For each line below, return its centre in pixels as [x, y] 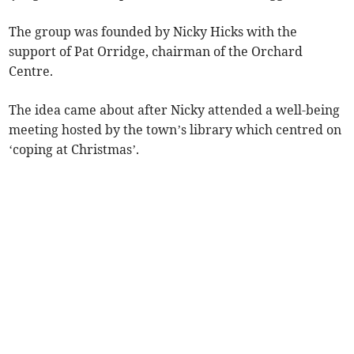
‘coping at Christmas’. [76, 150]
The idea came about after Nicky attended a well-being [175, 110]
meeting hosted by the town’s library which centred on [175, 130]
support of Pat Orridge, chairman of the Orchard [156, 52]
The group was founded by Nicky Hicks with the [153, 32]
